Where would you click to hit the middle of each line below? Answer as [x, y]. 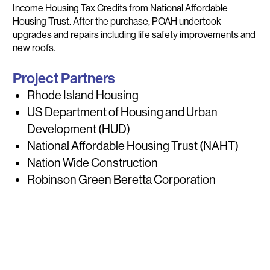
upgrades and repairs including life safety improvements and [134, 34]
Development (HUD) [79, 129]
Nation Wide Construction [93, 163]
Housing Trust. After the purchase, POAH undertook [117, 21]
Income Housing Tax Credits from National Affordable [121, 8]
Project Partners [64, 78]
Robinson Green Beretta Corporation [122, 180]
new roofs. [34, 48]
